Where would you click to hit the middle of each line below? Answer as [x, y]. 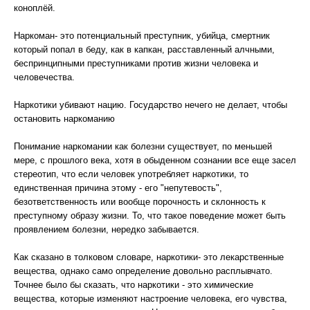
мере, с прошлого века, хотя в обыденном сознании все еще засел [155, 160]
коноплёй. [35, 8]
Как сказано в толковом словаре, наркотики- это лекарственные [149, 257]
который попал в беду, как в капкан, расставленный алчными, [144, 49]
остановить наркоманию [64, 119]
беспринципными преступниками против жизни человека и [136, 63]
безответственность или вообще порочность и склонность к [140, 202]
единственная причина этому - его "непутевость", [118, 188]
